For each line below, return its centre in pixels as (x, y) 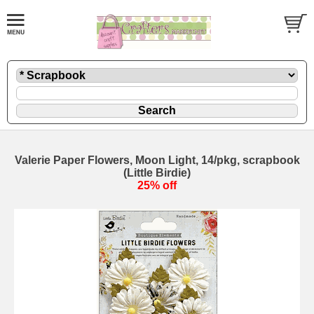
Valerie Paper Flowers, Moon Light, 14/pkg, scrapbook (157, 160)
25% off (157, 185)
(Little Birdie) (157, 172)
